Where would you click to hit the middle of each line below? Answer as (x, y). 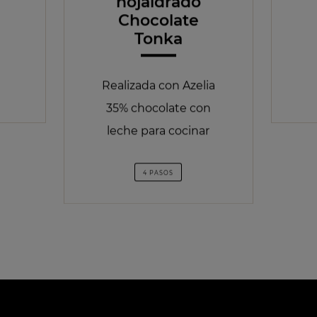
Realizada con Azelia (158, 86)
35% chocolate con (158, 108)
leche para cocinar (158, 131)
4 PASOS (158, 173)
